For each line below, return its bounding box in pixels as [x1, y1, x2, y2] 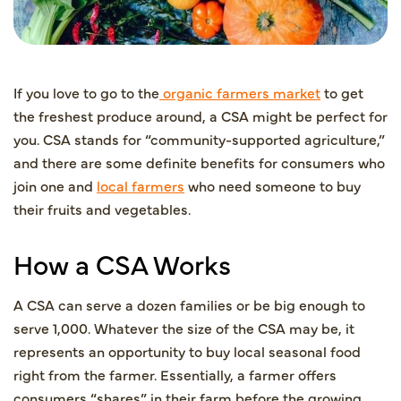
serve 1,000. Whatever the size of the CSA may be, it [13, 317, 354, 337]
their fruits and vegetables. [13, 198, 191, 218]
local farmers [97, 175, 184, 195]
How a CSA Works [13, 243, 231, 282]
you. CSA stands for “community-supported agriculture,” [13, 128, 385, 149]
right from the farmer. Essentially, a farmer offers [13, 363, 337, 384]
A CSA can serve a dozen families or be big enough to [13, 294, 365, 314]
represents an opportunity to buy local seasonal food [13, 340, 361, 361]
